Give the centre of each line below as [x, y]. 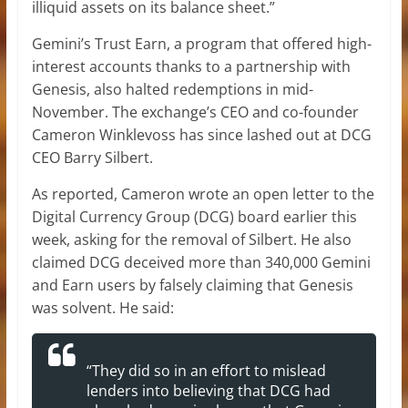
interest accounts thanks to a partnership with [191, 66]
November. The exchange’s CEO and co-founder [195, 112]
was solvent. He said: [102, 307]
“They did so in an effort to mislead [206, 370]
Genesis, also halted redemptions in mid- [172, 89]
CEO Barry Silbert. [94, 157]
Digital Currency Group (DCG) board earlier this [194, 216]
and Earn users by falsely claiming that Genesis [192, 285]
